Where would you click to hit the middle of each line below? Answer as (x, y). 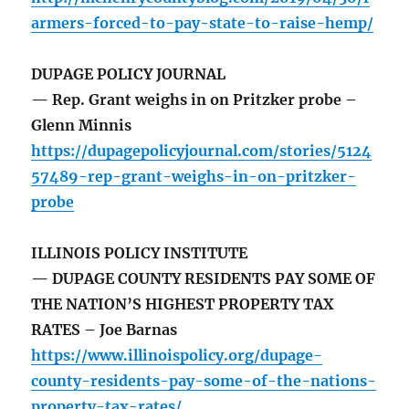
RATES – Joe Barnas (105, 330)
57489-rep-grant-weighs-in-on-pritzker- (194, 177)
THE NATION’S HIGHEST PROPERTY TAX (183, 304)
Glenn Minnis (82, 126)
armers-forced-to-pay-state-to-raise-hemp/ (203, 23)
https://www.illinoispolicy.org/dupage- (177, 356)
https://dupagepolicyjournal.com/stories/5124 (202, 151)
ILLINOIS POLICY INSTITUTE (140, 253)
